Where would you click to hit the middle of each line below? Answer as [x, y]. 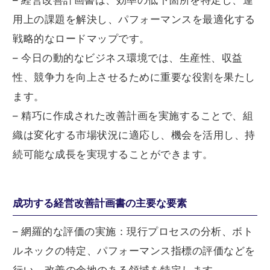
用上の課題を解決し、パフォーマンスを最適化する [134, 20]
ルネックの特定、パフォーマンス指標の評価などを [134, 251]
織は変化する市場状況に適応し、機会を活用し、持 [134, 135]
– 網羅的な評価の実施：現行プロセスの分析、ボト [133, 232]
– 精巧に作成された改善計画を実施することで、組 [133, 116]
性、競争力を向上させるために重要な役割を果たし [134, 77]
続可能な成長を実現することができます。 [113, 155]
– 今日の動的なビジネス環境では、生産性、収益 [128, 58]
